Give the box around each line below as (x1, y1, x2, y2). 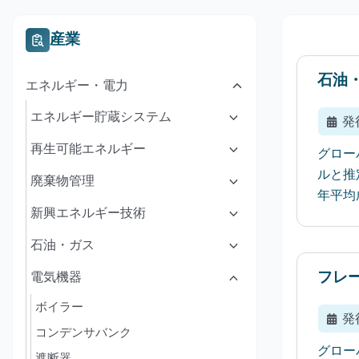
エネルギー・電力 (26, 77, 128, 94)
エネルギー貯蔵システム (30, 108, 171, 124)
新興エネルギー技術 (30, 204, 146, 220)
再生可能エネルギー (30, 140, 146, 156)
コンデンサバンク (35, 325, 131, 340)
